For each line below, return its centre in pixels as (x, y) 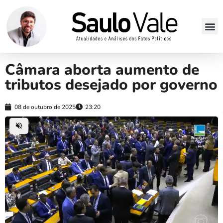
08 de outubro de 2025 (45, 107)
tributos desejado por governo (111, 85)
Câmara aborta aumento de (102, 70)
